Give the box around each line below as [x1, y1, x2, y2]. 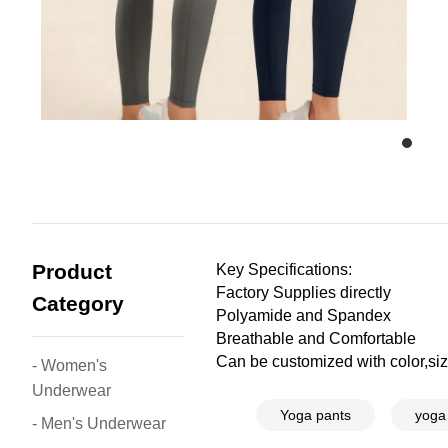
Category [32, 292, 124, 315]
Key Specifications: [216, 261, 353, 278]
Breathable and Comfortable [216, 330, 417, 347]
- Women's [32, 357, 107, 374]
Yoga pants [280, 407, 352, 423]
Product [32, 260, 112, 283]
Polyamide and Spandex [216, 307, 392, 324]
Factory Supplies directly [216, 284, 392, 301]
